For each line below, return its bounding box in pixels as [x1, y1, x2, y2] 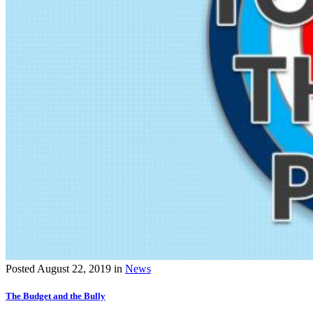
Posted [6, 262, 37, 275]
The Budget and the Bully [6, 290, 105, 301]
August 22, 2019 [37, 262, 111, 275]
